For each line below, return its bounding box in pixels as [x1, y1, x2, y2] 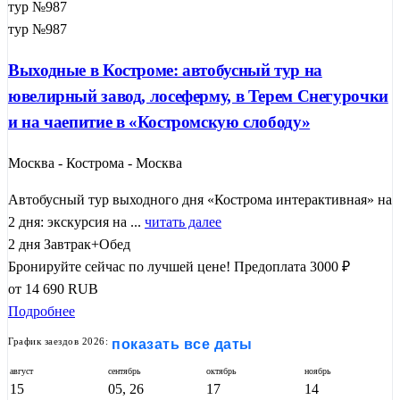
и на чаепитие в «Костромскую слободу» [8, 112, 311, 132]
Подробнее [8, 303, 75, 319]
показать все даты [112, 336, 253, 352]
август [10, 365, 33, 376]
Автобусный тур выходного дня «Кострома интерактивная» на [8, 191, 392, 207]
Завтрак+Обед [44, 236, 130, 252]
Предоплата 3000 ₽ [234, 258, 350, 274]
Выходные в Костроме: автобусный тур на [8, 61, 322, 80]
